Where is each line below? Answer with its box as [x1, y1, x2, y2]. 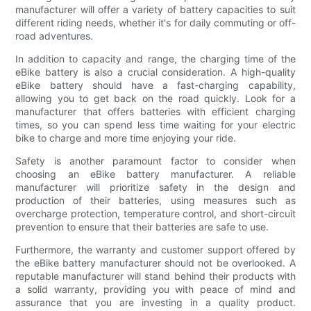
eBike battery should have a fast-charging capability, [15, 78, 296, 91]
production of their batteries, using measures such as [15, 194, 296, 206]
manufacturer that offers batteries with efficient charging [15, 105, 296, 117]
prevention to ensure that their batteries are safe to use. [15, 220, 269, 233]
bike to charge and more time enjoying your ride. [15, 131, 237, 144]
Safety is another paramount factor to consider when [15, 154, 296, 167]
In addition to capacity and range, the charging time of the [15, 52, 296, 65]
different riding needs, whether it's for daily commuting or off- [15, 16, 296, 28]
